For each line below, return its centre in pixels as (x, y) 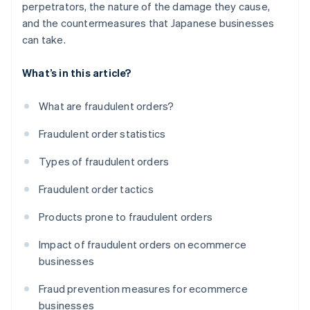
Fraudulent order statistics (102, 134)
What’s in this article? (77, 73)
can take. (44, 40)
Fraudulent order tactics (96, 189)
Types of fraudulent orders (104, 162)
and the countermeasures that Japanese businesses (148, 23)
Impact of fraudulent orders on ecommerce (143, 245)
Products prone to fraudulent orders (126, 217)
